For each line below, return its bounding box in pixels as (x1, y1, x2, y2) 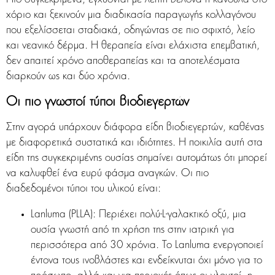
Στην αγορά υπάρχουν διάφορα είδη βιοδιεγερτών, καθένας (6, 122, 264, 133)
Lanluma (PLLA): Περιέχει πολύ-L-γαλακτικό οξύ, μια (31, 209, 246, 220)
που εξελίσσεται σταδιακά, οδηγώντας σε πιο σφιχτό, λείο (6, 25, 255, 36)
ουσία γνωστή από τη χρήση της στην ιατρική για (31, 225, 234, 236)
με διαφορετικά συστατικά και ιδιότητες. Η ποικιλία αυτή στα (6, 137, 263, 149)
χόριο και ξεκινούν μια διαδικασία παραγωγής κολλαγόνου (6, 10, 256, 21)
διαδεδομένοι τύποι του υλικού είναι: (6, 184, 161, 195)
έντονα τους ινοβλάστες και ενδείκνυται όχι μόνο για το (31, 255, 262, 266)
